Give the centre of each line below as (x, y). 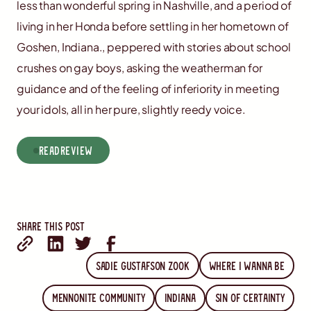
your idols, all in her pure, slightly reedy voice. (131, 110)
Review (76, 151)
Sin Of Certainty (250, 298)
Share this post (51, 226)
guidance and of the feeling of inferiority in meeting (148, 89)
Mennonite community (98, 298)
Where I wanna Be (246, 265)
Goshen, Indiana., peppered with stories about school (154, 47)
